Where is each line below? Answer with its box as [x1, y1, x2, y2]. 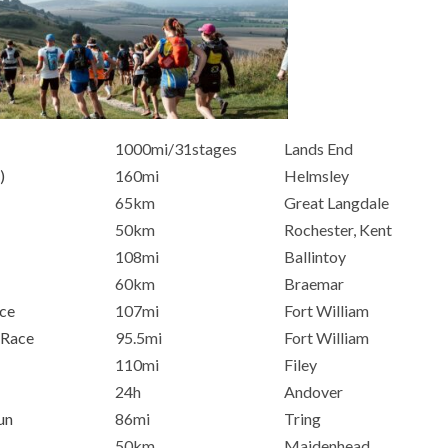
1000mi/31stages [115, 139, 237, 159]
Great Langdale [284, 193, 389, 213]
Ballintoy [284, 247, 346, 267]
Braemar [284, 274, 344, 294]
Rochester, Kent [284, 220, 392, 240]
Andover [284, 382, 343, 402]
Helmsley [284, 166, 349, 186]
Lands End [284, 139, 353, 159]
